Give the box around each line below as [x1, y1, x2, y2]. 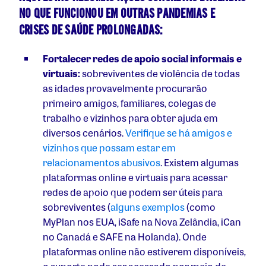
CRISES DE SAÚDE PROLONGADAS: [19, 22, 163, 40]
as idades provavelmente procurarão [43, 81, 207, 96]
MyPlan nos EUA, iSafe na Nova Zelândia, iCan [43, 215, 241, 229]
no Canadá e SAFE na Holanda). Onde [43, 230, 207, 244]
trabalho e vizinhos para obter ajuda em [43, 111, 218, 125]
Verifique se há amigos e [125, 126, 232, 140]
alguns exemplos [110, 200, 185, 214]
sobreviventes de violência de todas [80, 66, 240, 81]
